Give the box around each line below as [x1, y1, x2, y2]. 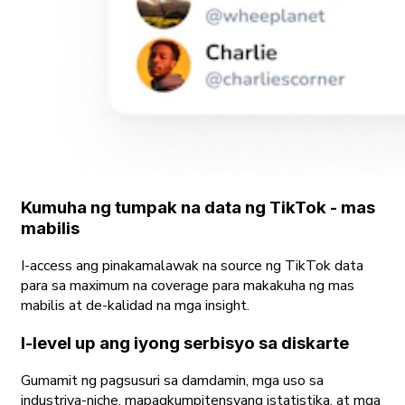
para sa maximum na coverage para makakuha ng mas [21, 276, 354, 297]
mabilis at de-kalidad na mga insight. [21, 296, 250, 316]
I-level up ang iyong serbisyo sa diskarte [21, 332, 349, 353]
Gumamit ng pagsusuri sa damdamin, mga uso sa [21, 370, 324, 391]
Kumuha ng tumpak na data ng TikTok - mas [21, 197, 375, 219]
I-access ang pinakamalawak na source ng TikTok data [21, 256, 363, 277]
